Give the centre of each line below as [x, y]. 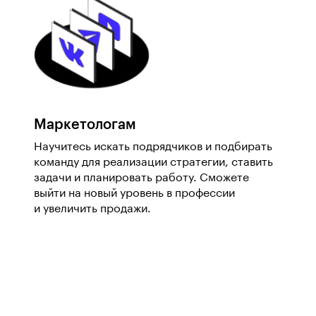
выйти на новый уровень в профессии [134, 193]
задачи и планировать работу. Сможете [141, 178]
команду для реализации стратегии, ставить [153, 162]
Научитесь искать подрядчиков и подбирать [153, 147]
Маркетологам [85, 125]
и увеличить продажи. [92, 209]
